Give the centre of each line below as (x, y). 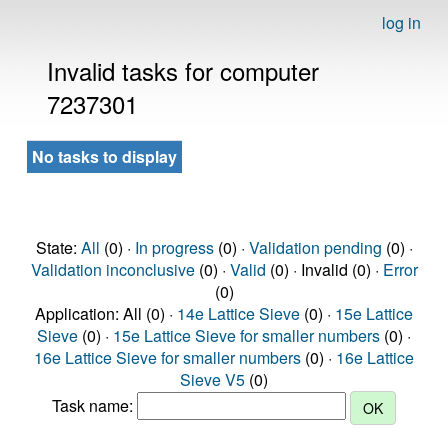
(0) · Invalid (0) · (324, 269)
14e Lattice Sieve (238, 313)
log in (401, 22)
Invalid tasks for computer (183, 70)
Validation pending (315, 247)
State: (58, 247)
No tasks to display (104, 156)
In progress (174, 247)
